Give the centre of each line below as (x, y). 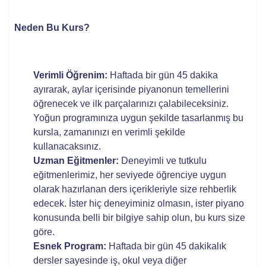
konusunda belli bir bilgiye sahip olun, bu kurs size (139, 218)
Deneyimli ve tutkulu (163, 161)
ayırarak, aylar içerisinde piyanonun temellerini (131, 89)
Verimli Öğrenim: (70, 75)
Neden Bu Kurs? (52, 28)
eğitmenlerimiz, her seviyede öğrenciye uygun (130, 175)
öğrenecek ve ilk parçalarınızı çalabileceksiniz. (131, 104)
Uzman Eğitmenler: (76, 161)
